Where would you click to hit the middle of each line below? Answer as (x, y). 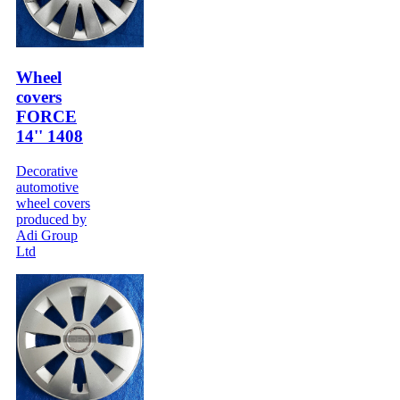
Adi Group (47, 235)
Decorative (47, 171)
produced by (51, 219)
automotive (47, 187)
